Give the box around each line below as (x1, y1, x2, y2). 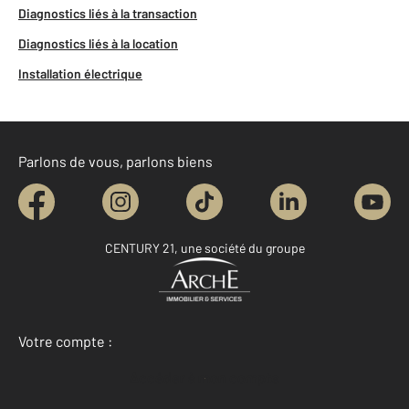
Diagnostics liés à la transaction (18, 5, 197, 21)
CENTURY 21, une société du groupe (104, 239, 305, 256)
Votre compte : (18, 331, 112, 350)
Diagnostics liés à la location (18, 35, 178, 51)
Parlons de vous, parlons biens (18, 152, 213, 170)
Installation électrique (18, 65, 142, 81)
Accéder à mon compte (139, 368, 279, 386)
